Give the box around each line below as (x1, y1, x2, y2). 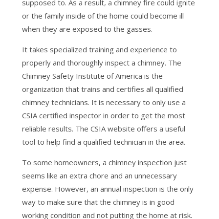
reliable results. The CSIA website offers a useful (22, 124, 185, 133)
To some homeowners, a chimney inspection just (22, 157, 187, 167)
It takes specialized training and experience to (22, 44, 177, 54)
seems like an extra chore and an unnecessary (22, 171, 177, 180)
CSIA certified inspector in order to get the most (22, 110, 185, 120)
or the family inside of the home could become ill (22, 11, 184, 21)
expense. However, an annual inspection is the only (22, 184, 194, 194)
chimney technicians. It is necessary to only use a (22, 97, 186, 107)
